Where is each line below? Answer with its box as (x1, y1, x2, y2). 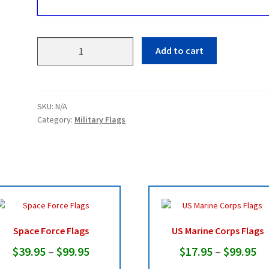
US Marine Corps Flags (172, 225, 264, 237)
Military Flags (74, 113, 126, 125)
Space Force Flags (13, 225, 89, 237)
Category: (37, 113, 75, 125)
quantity (37, 83, 74, 95)
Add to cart (155, 44, 204, 57)
